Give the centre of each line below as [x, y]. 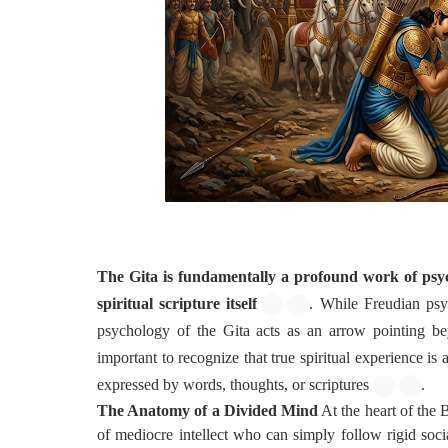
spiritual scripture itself [177, 303]
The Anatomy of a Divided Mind [208, 410]
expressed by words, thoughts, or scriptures [233, 384]
